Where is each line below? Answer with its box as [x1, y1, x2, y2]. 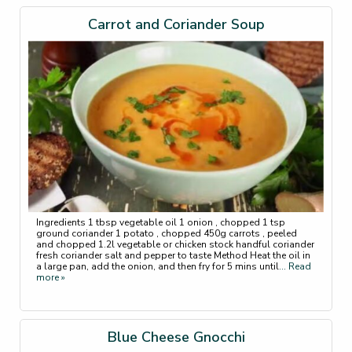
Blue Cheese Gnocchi [107, 328, 245, 347]
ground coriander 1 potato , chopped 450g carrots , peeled [36, 227, 297, 240]
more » [36, 271, 65, 284]
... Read [279, 260, 311, 273]
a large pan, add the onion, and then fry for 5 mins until [36, 260, 279, 273]
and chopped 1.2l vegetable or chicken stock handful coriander [36, 238, 314, 251]
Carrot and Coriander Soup [87, 15, 265, 35]
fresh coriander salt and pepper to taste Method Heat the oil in [36, 249, 310, 262]
